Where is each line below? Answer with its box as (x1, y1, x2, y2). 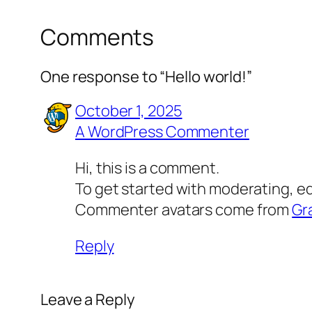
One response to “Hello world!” (40, 65, 252, 87)
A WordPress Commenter (75, 120, 249, 142)
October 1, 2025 (75, 100, 182, 121)
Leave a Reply (40, 288, 135, 310)
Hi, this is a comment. (75, 157, 219, 178)
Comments (40, 22, 155, 53)
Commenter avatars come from (75, 198, 292, 220)
